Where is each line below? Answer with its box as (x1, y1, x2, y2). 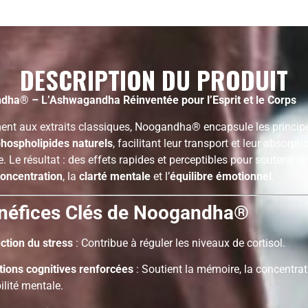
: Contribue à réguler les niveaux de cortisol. (73, 236, 285, 250)
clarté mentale (79, 169, 151, 183)
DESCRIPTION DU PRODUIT (20, 61, 288, 98)
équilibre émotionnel (170, 169, 272, 183)
